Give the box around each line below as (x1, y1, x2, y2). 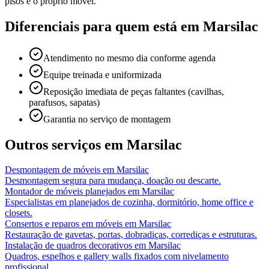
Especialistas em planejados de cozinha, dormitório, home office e (5, 197, 253, 208)
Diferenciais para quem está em (5, 18, 203, 34)
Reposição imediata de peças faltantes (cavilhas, (43, 86, 224, 97)
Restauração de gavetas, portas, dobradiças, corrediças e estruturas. (5, 229, 257, 240)
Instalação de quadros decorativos (5, 240, 132, 251)
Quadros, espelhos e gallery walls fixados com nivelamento (5, 251, 229, 262)
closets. (5, 208, 32, 219)
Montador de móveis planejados (5, 186, 125, 197)
